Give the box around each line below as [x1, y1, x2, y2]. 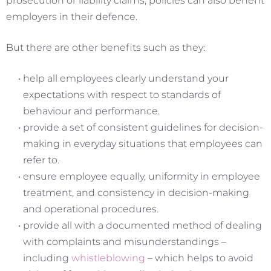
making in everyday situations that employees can [23, 138, 263, 150]
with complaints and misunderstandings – [23, 236, 226, 248]
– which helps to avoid [145, 252, 253, 264]
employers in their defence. [6, 11, 137, 23]
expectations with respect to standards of [23, 89, 221, 101]
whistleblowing [71, 252, 145, 264]
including [23, 252, 71, 264]
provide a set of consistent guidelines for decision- [23, 122, 263, 134]
